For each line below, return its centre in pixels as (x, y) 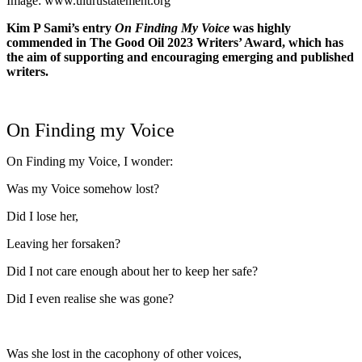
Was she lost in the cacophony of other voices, (124, 353)
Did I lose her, (42, 216)
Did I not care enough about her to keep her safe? (132, 271)
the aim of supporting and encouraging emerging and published (180, 57)
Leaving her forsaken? (63, 243)
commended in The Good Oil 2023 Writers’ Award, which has (175, 42)
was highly (260, 27)
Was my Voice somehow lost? (83, 188)
